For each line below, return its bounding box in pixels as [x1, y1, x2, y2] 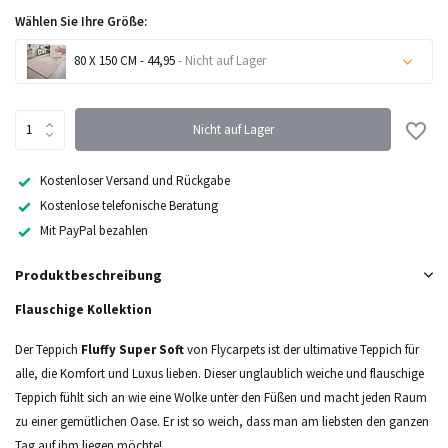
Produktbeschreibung [15, 265, 162, 284]
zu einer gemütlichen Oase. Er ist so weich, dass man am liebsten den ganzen [15, 412, 429, 430]
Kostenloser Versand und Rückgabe [40, 172, 230, 189]
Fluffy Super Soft [81, 340, 184, 358]
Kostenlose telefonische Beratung [40, 196, 218, 214]
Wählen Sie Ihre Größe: [15, 13, 147, 30]
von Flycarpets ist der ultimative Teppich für [184, 340, 419, 358]
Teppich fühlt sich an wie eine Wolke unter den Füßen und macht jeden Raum [15, 388, 427, 406]
